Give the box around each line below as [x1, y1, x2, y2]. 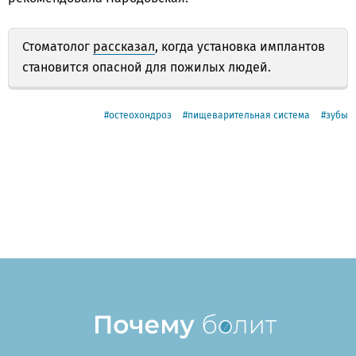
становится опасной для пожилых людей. [22, 59, 271, 75]
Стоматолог [22, 38, 93, 54]
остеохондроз [109, 109, 172, 121]
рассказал [93, 38, 155, 54]
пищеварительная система [188, 109, 310, 121]
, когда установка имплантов [155, 38, 325, 54]
